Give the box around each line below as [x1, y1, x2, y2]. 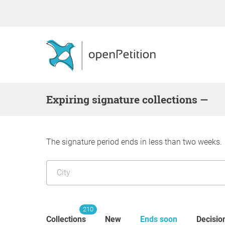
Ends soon [140, 214, 177, 224]
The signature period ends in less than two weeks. [46, 137, 222, 147]
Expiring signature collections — [53, 92, 208, 106]
